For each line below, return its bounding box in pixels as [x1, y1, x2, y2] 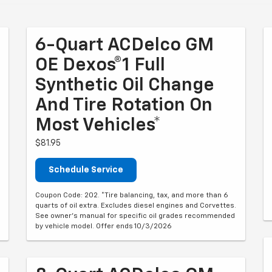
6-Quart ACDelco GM [35, 36, 214, 55]
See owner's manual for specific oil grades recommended [35, 212, 235, 220]
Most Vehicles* [35, 117, 161, 135]
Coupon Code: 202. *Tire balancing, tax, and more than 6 [35, 192, 228, 199]
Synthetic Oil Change [35, 76, 214, 95]
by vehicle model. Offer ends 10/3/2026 [35, 223, 172, 230]
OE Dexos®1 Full [35, 56, 165, 75]
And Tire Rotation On [35, 97, 212, 115]
